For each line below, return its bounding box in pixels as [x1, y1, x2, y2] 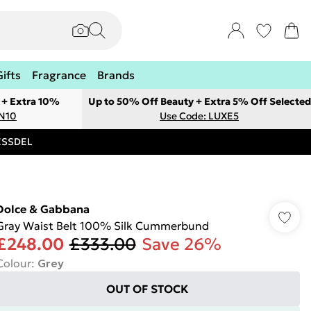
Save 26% [141, 234, 221, 255]
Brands [97, 68, 135, 82]
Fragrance [32, 68, 86, 82]
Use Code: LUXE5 [160, 110, 239, 122]
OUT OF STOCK [106, 282, 190, 296]
